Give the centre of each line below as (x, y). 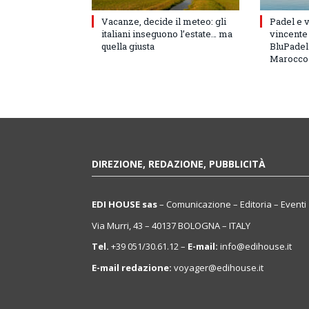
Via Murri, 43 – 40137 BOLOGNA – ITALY (171, 225)
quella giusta (128, 47)
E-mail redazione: (132, 267)
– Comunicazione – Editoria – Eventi (232, 205)
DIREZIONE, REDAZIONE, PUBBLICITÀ (179, 164)
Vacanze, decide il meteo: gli (164, 22)
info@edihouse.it (255, 247)
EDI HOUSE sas (124, 205)
